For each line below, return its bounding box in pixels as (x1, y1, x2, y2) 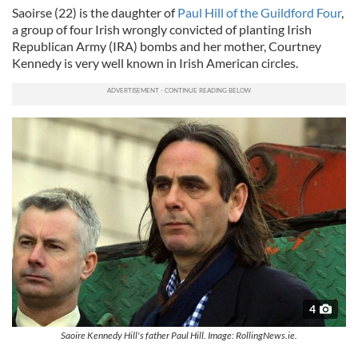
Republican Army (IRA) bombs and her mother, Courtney (12, 38, 321, 54)
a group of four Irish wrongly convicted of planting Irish (12, 22, 312, 38)
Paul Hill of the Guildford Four (177, 5, 341, 21)
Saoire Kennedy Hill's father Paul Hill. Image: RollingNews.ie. (61, 328, 297, 341)
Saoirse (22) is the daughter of (12, 5, 177, 21)
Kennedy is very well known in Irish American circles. (12, 55, 298, 71)
